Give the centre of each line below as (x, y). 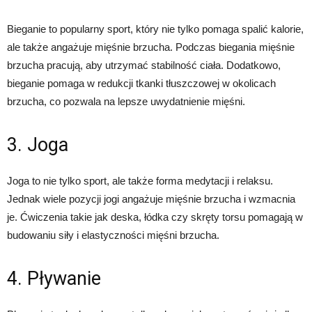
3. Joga (38, 145)
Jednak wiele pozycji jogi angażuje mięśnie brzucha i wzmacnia (151, 199)
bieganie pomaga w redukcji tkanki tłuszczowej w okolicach (141, 84)
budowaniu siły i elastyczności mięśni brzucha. (113, 235)
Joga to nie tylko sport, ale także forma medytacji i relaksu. (140, 181)
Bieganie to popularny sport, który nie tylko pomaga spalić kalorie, (155, 29)
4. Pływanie (54, 279)
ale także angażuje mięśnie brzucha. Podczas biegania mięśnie (151, 47)
